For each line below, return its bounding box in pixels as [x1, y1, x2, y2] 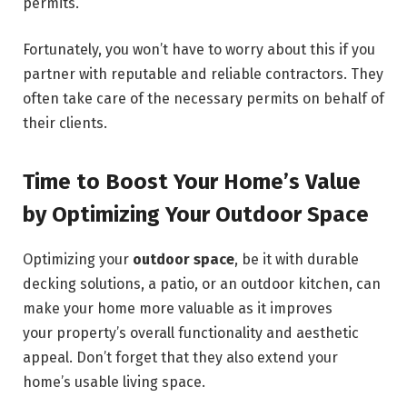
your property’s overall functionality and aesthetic [23, 323, 359, 342]
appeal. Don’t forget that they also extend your [23, 348, 338, 366]
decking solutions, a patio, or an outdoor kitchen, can [23, 274, 381, 293]
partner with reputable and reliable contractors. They [23, 65, 383, 84]
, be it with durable [234, 250, 359, 268]
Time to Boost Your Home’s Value [23, 168, 361, 194]
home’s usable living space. [23, 372, 205, 391]
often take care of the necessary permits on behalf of [23, 90, 384, 108]
